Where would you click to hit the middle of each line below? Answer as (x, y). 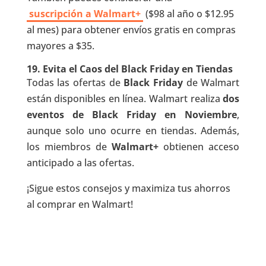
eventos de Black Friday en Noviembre (132, 114)
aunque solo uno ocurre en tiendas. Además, (133, 130)
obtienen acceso (199, 146)
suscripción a (61, 13)
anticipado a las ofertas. (80, 162)
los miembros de (69, 146)
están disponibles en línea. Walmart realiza (125, 98)
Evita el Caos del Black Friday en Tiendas (137, 69)
